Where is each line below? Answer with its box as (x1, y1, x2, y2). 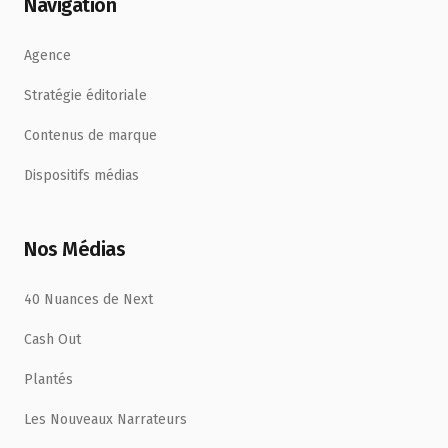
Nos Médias (24, 237, 125, 261)
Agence (24, 47, 71, 64)
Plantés (24, 371, 73, 388)
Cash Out (24, 331, 81, 348)
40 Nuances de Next (24, 291, 153, 308)
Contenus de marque (24, 127, 157, 144)
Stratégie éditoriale (24, 87, 147, 104)
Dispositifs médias (24, 167, 139, 184)
